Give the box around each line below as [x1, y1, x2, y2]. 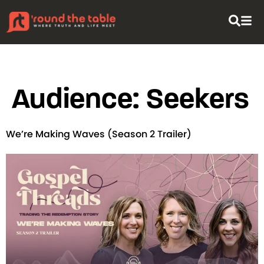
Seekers [146, 81, 249, 115]
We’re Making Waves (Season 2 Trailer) [6, 127, 192, 143]
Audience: [12, 81, 146, 115]
